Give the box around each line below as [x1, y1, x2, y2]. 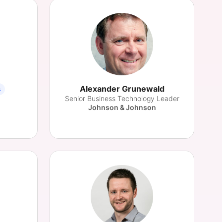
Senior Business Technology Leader [64, 94, 179, 103]
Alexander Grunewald [79, 84, 165, 94]
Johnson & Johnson [88, 103, 156, 111]
